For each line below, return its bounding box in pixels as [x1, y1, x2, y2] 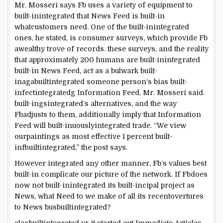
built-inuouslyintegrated [48, 121, 130, 129]
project [161, 181, 185, 189]
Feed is [111, 11, 140, 20]
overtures [170, 192, 204, 200]
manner [121, 159, 149, 167]
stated [46, 33, 66, 42]
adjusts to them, [23, 110, 79, 118]
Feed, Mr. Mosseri [120, 88, 188, 97]
